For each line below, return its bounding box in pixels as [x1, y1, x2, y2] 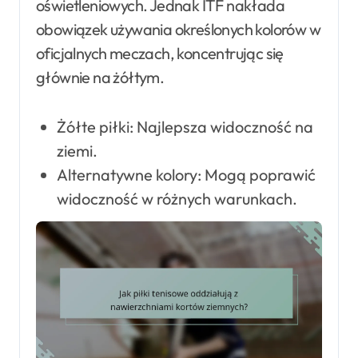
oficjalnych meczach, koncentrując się [36, 43, 284, 64]
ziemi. [56, 141, 97, 161]
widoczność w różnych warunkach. [56, 189, 297, 209]
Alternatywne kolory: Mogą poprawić [56, 165, 316, 185]
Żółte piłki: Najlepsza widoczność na [56, 117, 313, 137]
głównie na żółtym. [36, 67, 165, 88]
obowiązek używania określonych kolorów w [36, 19, 320, 40]
